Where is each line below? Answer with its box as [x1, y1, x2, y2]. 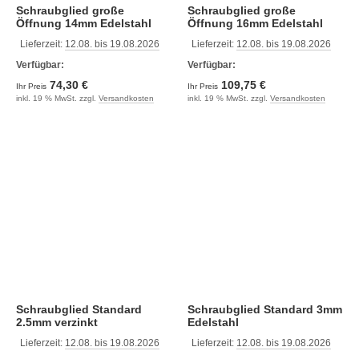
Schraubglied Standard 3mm [188, 303, 264, 316]
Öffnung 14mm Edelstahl [65, 17, 151, 30]
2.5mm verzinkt [16, 316, 98, 329]
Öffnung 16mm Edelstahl [236, 17, 323, 30]
